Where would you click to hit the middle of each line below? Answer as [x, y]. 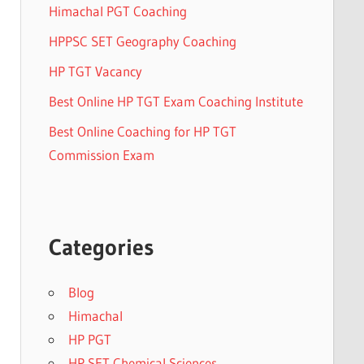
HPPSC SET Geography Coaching [142, 41]
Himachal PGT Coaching [117, 11]
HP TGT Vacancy [95, 71]
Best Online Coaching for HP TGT [142, 131]
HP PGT [89, 340]
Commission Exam [101, 154]
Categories [101, 247]
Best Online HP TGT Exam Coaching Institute [175, 101]
